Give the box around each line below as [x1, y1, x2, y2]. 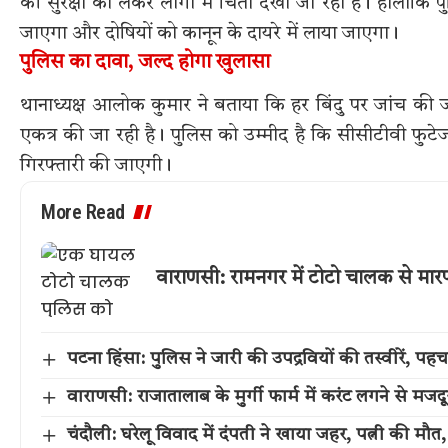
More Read [41, 200, 125, 225]
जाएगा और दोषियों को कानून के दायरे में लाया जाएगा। [20, 23, 399, 44]
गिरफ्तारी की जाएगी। [20, 156, 172, 177]
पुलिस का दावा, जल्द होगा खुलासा [20, 52, 270, 73]
